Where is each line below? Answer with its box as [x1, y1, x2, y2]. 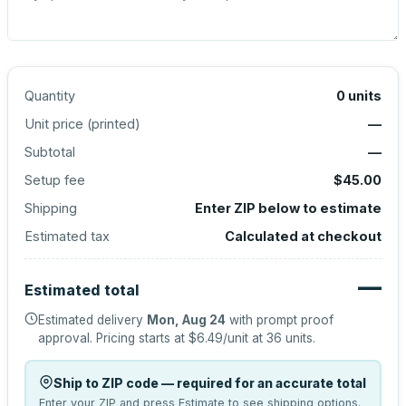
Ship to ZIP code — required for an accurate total [53, 374, 366, 391]
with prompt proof [226, 313, 333, 327]
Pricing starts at [96, 331, 188, 345]
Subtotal [24, 144, 75, 159]
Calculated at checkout [225, 228, 382, 244]
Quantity [24, 88, 75, 103]
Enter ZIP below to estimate [195, 200, 382, 216]
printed [92, 116, 135, 131]
